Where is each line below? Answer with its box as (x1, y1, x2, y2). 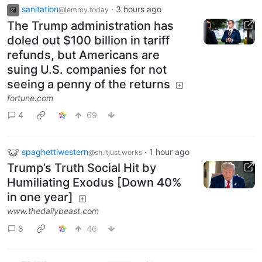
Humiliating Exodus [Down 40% (7, 175, 182, 190)
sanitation (22, 4, 58, 14)
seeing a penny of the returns (7, 77, 170, 91)
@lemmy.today (58, 5, 109, 14)
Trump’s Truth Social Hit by (7, 161, 156, 175)
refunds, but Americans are (7, 47, 160, 62)
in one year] (7, 190, 73, 205)
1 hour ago (149, 146, 189, 157)
